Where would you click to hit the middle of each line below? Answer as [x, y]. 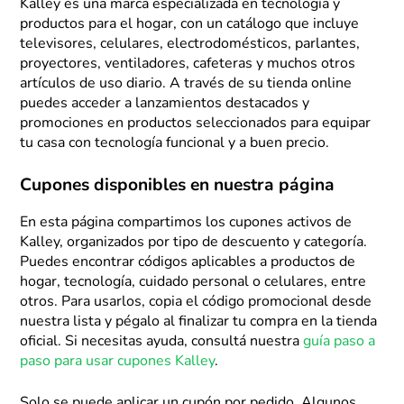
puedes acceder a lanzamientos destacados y [165, 104]
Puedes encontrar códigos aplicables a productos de [188, 263]
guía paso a [340, 342]
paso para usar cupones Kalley [118, 362]
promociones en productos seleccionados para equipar [196, 124]
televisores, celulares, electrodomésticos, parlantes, [190, 45]
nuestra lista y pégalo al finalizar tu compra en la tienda [199, 322]
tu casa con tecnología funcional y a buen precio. [175, 144]
